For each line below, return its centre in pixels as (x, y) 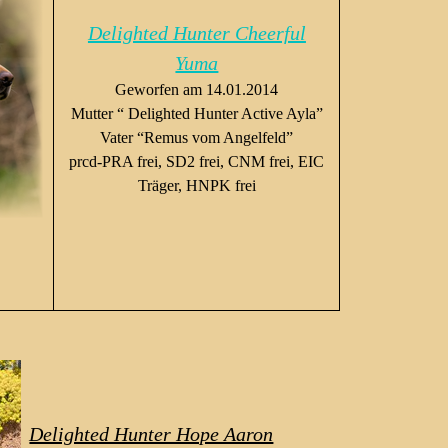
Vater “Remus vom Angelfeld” (197, 137)
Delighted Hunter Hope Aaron (151, 434)
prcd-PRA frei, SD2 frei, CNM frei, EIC (197, 161)
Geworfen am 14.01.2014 (197, 89)
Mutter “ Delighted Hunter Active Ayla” (196, 113)
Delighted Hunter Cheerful (196, 33)
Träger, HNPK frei (196, 185)
